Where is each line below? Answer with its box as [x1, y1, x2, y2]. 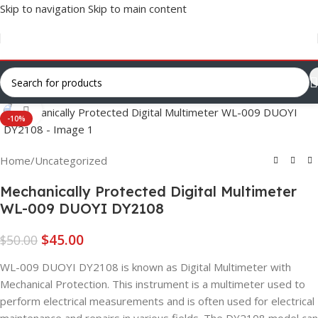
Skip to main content [88, 1, 187, 16]
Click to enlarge [42, 104, 119, 118]
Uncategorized [35, 153, 107, 168]
